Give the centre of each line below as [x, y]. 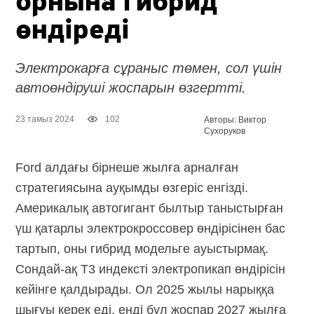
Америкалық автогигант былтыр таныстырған [150, 208]
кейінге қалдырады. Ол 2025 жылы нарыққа [145, 289]
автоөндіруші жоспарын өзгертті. [131, 87]
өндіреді [73, 31]
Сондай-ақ [47, 269]
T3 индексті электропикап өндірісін [182, 269]
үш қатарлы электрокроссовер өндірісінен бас [151, 228]
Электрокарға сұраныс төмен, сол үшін [149, 68]
